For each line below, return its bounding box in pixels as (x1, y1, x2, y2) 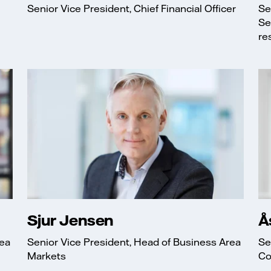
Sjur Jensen (27, 211, 114, 229)
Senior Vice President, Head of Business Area (27, 236, 241, 249)
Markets (27, 250, 67, 263)
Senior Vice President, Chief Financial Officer (27, 2, 237, 15)
